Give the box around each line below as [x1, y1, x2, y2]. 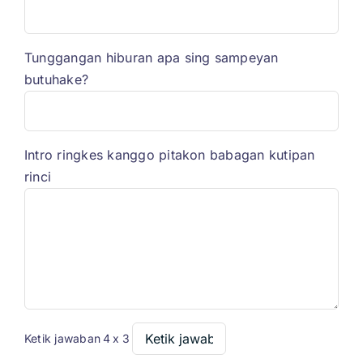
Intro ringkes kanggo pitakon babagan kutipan [23, 147, 315, 164]
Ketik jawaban [23, 331, 101, 346]
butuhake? [23, 71, 89, 88]
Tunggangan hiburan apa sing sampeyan [23, 49, 279, 66]
